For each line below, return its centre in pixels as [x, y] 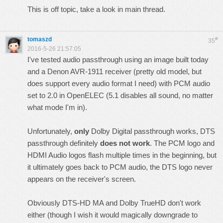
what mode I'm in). [57, 107]
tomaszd [40, 39]
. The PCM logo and [182, 143]
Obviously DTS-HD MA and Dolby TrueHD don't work [114, 203]
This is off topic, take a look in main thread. [96, 9]
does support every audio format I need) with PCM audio [119, 83]
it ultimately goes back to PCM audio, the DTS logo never [120, 167]
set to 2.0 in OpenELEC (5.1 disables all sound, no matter [120, 95]
